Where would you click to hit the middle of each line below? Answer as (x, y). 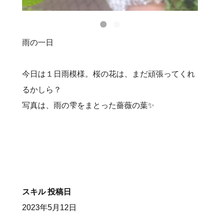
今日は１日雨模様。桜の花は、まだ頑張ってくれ (108, 74)
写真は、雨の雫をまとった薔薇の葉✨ (88, 106)
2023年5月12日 (49, 208)
